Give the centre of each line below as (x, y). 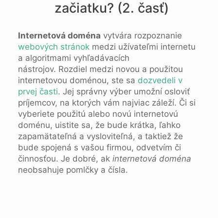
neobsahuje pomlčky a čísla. (73, 170)
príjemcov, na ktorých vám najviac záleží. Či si (107, 103)
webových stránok (54, 47)
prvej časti (38, 92)
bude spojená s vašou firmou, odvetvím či (99, 148)
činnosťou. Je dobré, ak (65, 159)
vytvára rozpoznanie (141, 36)
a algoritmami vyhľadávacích (73, 58)
